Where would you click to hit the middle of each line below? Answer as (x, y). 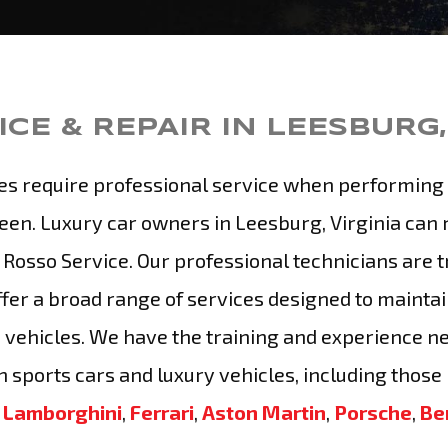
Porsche (373, 412)
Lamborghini (62, 412)
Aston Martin (264, 412)
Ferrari (162, 412)
